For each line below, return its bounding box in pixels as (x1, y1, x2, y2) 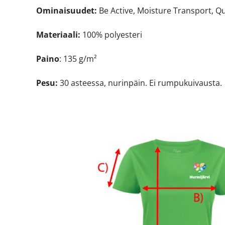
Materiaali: (36, 29, 80, 40)
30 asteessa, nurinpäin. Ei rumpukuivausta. (57, 77, 222, 88)
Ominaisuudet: (36, 5, 97, 16)
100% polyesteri (80, 29, 142, 40)
